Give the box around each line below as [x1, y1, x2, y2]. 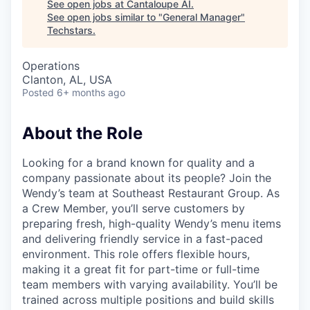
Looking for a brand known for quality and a [22, 155, 255, 170]
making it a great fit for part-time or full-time [22, 262, 259, 276]
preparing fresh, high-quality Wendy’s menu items [22, 216, 281, 230]
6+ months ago [57, 86, 125, 98]
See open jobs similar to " [47, 11, 163, 23]
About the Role [22, 123, 143, 143]
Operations [22, 59, 80, 73]
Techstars [47, 24, 93, 36]
